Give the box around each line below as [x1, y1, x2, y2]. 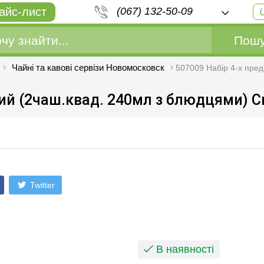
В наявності [153, 243, 214, 255]
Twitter [28, 180, 55, 190]
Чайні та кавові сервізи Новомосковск [12, 62, 164, 72]
